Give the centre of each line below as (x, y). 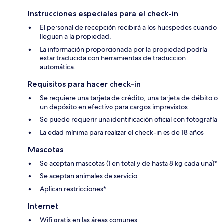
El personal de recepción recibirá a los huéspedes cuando (128, 28)
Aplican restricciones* (73, 189)
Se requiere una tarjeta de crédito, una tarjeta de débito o (129, 98)
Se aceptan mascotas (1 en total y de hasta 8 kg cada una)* (128, 163)
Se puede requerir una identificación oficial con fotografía (128, 120)
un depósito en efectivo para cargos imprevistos (114, 107)
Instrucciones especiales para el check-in (103, 14)
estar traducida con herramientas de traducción (113, 58)
